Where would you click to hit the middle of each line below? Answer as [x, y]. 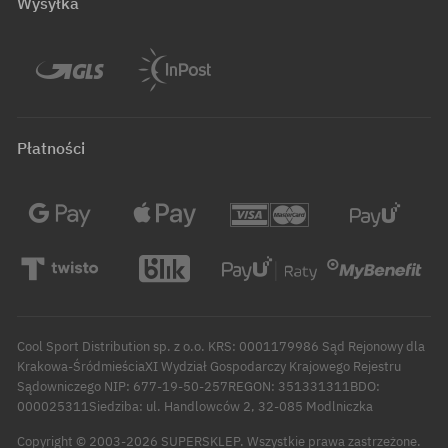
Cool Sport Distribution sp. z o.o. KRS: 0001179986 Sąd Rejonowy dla [221, 346]
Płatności [51, 147]
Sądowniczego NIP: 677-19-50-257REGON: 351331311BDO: [198, 386]
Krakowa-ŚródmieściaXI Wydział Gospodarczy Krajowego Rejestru [209, 366]
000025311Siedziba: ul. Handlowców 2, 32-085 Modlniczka [195, 406]
